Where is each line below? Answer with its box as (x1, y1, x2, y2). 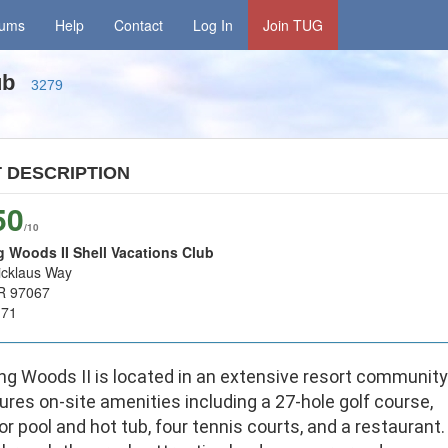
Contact (114, 15, 164, 35)
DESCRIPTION (6, 163, 130, 183)
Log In (193, 15, 234, 35)
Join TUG (263, 15, 324, 35)
